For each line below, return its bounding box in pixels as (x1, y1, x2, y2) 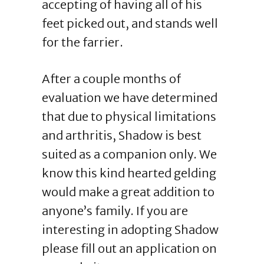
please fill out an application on (41, 241, 217, 256)
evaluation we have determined (41, 90, 217, 105)
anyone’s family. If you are (41, 203, 188, 218)
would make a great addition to (41, 184, 214, 199)
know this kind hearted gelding (41, 166, 216, 180)
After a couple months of (41, 71, 181, 86)
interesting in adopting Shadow (41, 222, 219, 237)
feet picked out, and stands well (41, 16, 218, 31)
